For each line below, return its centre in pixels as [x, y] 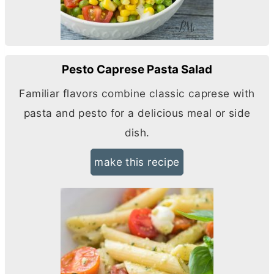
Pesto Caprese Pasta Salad [137, 69]
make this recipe [137, 161]
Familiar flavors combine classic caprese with [137, 93]
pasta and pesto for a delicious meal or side [137, 113]
